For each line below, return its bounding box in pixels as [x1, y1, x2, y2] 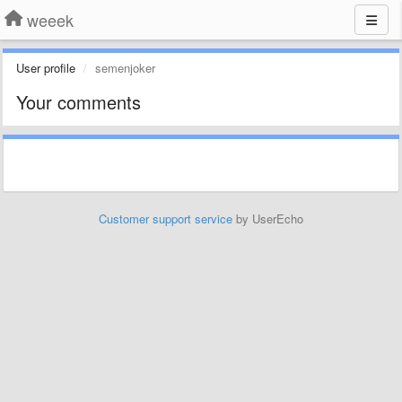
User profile [16, 59, 75, 76]
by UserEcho [232, 210, 303, 227]
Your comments [16, 89, 141, 115]
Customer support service [99, 210, 232, 227]
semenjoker [95, 59, 155, 76]
